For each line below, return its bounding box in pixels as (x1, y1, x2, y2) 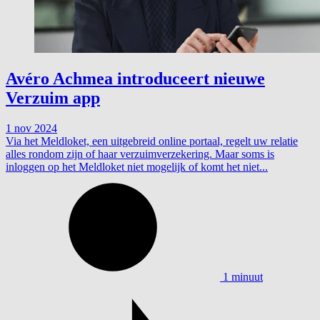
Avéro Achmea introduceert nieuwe (6, 69, 265, 89)
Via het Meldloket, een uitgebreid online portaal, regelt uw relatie (6, 135, 298, 148)
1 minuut (223, 271, 263, 284)
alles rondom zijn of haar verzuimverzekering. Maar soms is (6, 148, 274, 161)
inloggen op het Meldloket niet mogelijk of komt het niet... (6, 161, 268, 174)
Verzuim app (6, 89, 100, 108)
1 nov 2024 (6, 122, 57, 135)
